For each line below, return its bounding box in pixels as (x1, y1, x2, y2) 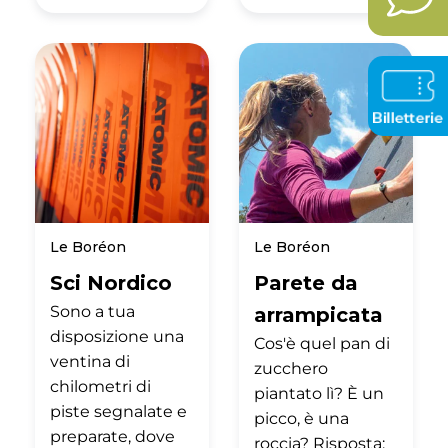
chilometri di (50, 376, 151, 396)
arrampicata (254, 302, 383, 327)
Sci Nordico (50, 270, 172, 295)
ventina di (50, 351, 130, 371)
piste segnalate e (50, 401, 187, 421)
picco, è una (254, 408, 349, 428)
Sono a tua (50, 301, 135, 321)
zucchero (254, 358, 328, 378)
